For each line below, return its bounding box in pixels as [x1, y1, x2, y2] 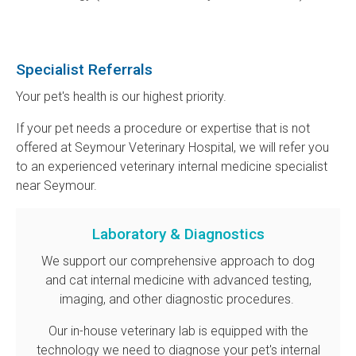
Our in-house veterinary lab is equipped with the [48, 323, 308, 339]
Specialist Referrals [16, 60, 153, 79]
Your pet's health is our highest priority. [16, 89, 226, 105]
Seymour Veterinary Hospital [75, 140, 234, 156]
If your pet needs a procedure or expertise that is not [16, 121, 310, 137]
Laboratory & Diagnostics [91, 225, 265, 244]
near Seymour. [16, 178, 97, 194]
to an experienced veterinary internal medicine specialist [16, 159, 327, 175]
